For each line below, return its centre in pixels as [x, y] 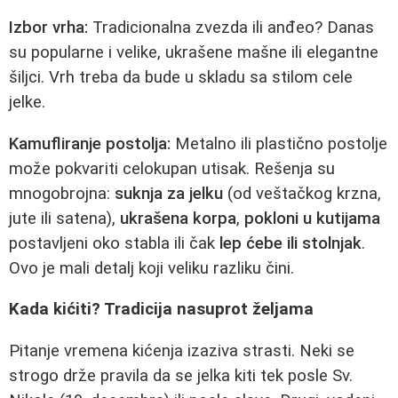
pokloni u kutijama [312, 218]
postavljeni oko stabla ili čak [114, 243]
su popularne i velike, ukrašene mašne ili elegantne [194, 52]
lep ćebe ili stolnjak [291, 243]
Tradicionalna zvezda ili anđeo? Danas [231, 28]
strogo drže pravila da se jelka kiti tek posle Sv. [181, 375]
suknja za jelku [169, 193]
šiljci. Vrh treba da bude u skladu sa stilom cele [181, 77]
